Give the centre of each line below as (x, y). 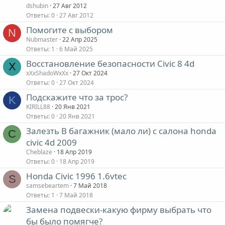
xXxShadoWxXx (47, 73)
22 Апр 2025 (80, 39)
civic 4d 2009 (51, 142)
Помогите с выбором (70, 30)
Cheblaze (39, 152)
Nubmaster (42, 39)
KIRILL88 (38, 107)
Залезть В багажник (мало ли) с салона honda (121, 131)
